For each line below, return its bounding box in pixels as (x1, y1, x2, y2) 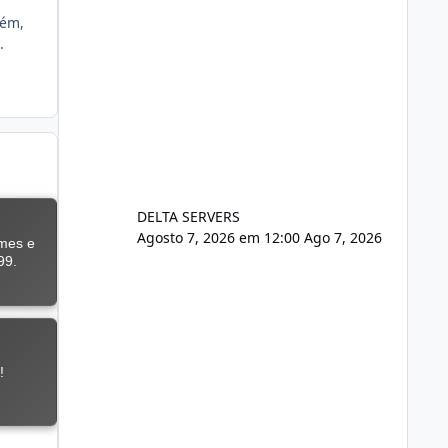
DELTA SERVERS (136, 206, 240, 226)
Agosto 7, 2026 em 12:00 (136, 227, 304, 247)
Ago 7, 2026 (303, 227, 382, 247)
